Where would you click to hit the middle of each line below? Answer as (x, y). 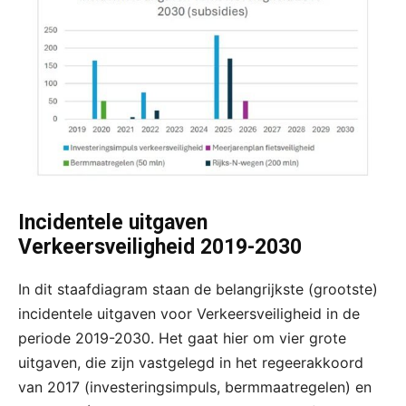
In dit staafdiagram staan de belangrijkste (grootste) (198, 290)
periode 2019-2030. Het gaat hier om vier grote (182, 338)
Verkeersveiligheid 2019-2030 (160, 247)
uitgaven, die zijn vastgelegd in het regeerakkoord (191, 363)
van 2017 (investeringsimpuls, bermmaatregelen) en (195, 387)
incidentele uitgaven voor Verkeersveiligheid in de (189, 314)
